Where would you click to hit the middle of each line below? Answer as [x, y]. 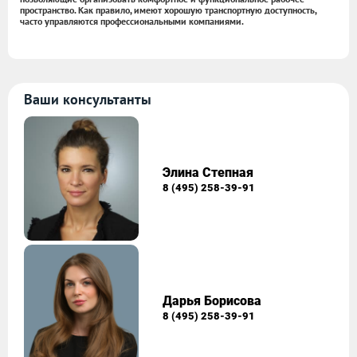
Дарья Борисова [212, 300]
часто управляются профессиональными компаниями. [132, 21]
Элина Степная [208, 172]
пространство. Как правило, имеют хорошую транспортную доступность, [168, 10]
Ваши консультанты [88, 99]
